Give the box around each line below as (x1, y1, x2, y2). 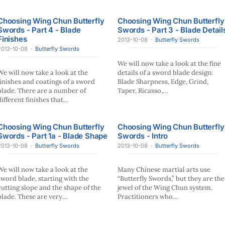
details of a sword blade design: (118, 68, 213, 77)
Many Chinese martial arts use (118, 165, 210, 174)
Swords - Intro (118, 131, 168, 141)
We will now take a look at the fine (118, 59, 221, 68)
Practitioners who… (118, 192, 178, 201)
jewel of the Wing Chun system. (118, 183, 212, 192)
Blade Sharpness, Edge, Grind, (118, 77, 208, 86)
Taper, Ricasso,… (118, 86, 168, 95)
